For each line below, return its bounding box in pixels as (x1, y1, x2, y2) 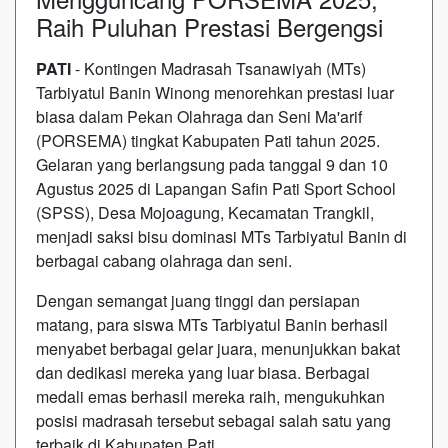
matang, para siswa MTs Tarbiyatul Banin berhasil (36, 312, 388, 336)
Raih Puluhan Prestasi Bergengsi (36, 8, 383, 44)
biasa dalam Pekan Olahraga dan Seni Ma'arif (36, 104, 362, 128)
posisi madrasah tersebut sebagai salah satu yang (36, 408, 391, 432)
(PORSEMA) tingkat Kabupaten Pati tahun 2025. (36, 128, 380, 152)
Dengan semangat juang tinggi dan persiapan (36, 288, 360, 312)
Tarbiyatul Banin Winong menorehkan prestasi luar (36, 80, 394, 104)
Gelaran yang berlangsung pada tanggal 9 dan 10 (36, 152, 388, 176)
